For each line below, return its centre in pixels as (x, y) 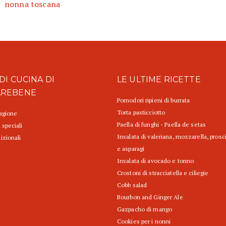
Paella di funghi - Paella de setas (162, 125)
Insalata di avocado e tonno (156, 161)
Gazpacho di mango (145, 209)
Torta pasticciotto (141, 112)
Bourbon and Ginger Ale (150, 197)
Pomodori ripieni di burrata (154, 100)
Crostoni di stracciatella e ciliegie (163, 173)
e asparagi (131, 149)
